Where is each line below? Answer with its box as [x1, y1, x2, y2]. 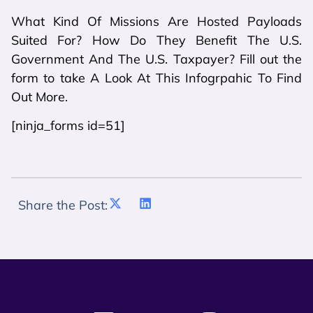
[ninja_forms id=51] [11, 117, 125, 134]
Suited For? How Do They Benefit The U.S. [11, 32, 302, 48]
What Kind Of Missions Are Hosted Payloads [11, 13, 302, 29]
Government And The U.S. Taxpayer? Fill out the [11, 51, 302, 67]
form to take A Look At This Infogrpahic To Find [11, 70, 302, 86]
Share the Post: [18, 196, 108, 213]
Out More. [11, 89, 68, 105]
